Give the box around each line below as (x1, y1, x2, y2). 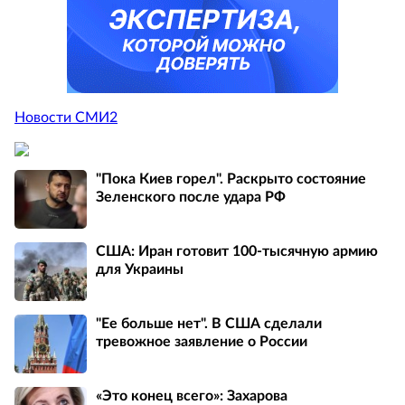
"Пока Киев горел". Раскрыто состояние (96, 171, 366, 186)
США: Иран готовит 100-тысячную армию (96, 243, 378, 259)
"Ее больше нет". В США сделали (96, 316, 322, 331)
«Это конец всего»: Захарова (96, 388, 287, 403)
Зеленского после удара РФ (96, 189, 286, 204)
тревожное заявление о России (96, 334, 307, 349)
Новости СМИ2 (14, 109, 118, 125)
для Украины (96, 261, 184, 277)
